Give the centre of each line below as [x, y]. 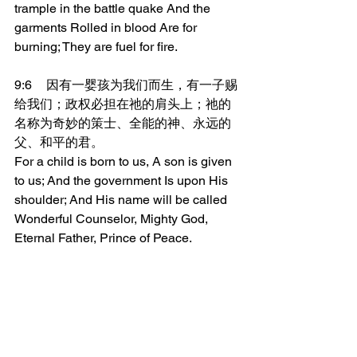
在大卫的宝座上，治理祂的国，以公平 [123, 295]
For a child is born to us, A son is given [125, 161]
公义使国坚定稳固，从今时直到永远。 [123, 314]
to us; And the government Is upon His [123, 180]
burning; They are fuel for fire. [96, 47]
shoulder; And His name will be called [122, 200]
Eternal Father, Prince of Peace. [103, 238]
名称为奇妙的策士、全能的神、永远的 [123, 123]
